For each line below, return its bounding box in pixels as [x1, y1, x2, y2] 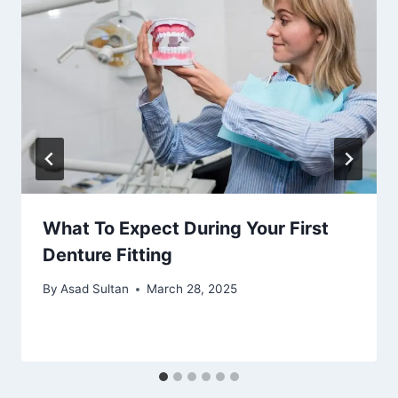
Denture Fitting [43, 243, 172, 266]
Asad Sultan [60, 282, 130, 297]
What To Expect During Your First [43, 217, 329, 239]
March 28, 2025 [147, 282, 238, 297]
